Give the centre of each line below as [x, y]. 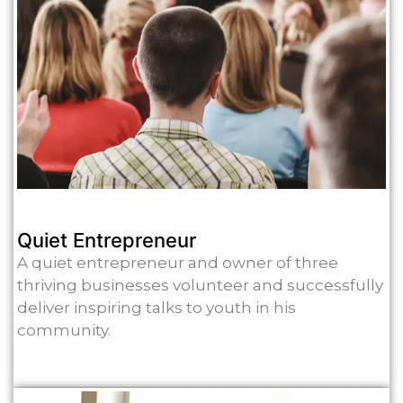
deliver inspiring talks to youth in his [157, 308]
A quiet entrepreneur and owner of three [178, 263]
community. [64, 331]
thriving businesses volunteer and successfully [200, 286]
